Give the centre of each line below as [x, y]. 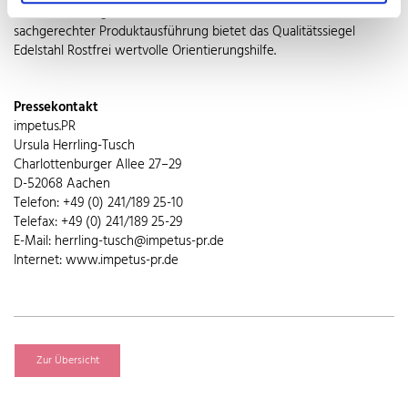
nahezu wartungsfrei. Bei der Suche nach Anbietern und [174, 13]
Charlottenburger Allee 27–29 [97, 165]
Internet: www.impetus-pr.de [96, 261]
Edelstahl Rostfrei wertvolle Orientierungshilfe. [145, 51]
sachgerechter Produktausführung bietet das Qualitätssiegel [184, 32]
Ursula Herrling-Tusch [74, 146]
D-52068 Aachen [62, 184]
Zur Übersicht [67, 361]
